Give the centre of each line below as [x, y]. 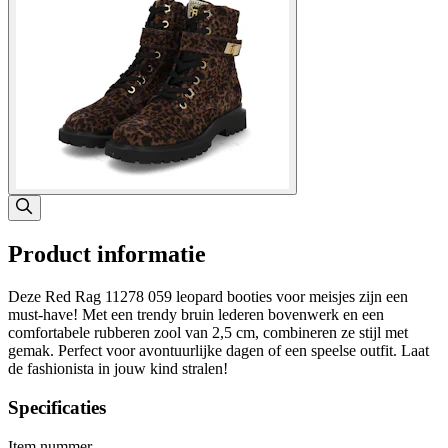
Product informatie [107, 254]
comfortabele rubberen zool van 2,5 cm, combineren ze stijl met [208, 333]
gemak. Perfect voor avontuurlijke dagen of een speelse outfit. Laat [218, 351]
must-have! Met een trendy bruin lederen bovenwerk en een [196, 315]
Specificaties [57, 407]
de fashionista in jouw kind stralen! [118, 369]
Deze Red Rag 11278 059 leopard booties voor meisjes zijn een [208, 297]
